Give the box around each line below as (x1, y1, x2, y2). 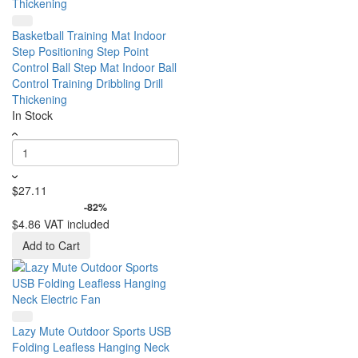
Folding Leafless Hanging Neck (12, 339, 169, 355)
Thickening (12, 91, 67, 107)
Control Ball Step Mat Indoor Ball (12, 59, 177, 75)
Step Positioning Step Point (12, 43, 149, 59)
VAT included (44, 216, 109, 232)
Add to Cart (22, 237, 80, 253)
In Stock (12, 107, 53, 123)
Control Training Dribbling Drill (12, 75, 163, 91)
